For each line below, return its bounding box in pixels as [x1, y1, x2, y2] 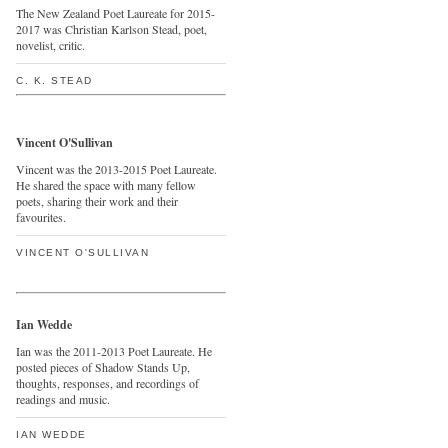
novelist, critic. [16, 37, 85, 53]
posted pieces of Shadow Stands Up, [16, 359, 190, 375]
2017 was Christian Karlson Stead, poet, [16, 21, 207, 37]
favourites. [16, 209, 66, 225]
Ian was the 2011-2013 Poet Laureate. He [16, 343, 212, 359]
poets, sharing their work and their [16, 193, 178, 209]
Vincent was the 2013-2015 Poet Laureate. [16, 161, 217, 177]
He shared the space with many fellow [16, 177, 196, 193]
